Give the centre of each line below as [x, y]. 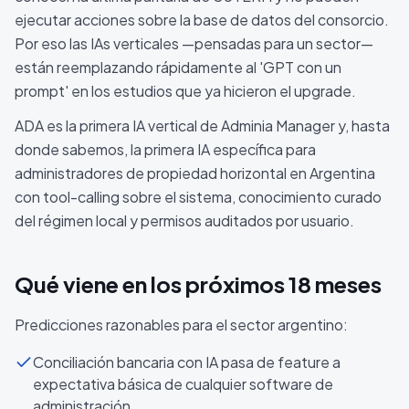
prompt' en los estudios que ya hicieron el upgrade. [185, 91]
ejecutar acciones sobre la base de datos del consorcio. [202, 20]
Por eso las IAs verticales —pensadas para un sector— [194, 43]
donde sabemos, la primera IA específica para [165, 149]
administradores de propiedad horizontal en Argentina [195, 173]
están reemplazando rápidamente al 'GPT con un [178, 67]
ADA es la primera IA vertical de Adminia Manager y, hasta [202, 126]
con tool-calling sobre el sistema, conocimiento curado [198, 197]
